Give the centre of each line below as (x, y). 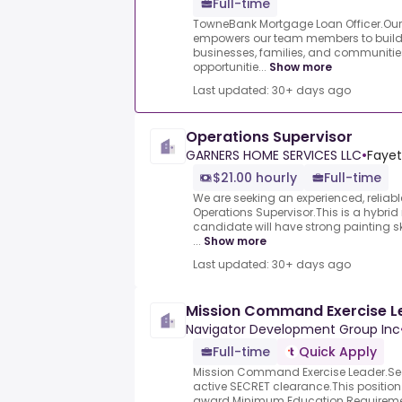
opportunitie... (230, 67)
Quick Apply (338, 352)
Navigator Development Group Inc (293, 330)
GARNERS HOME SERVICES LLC (274, 156)
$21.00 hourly (255, 178)
